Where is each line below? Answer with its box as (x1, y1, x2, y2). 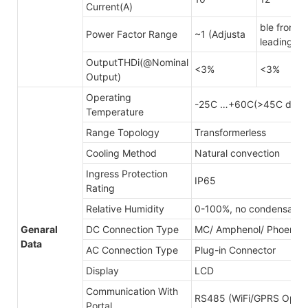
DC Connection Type (86, 223, 179, 235)
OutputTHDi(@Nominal (86, 56, 188, 68)
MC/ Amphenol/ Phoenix (195, 223, 302, 235)
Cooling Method (86, 146, 157, 159)
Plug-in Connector (195, 243, 276, 256)
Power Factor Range (86, 27, 177, 40)
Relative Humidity (86, 202, 164, 214)
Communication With (86, 285, 178, 297)
